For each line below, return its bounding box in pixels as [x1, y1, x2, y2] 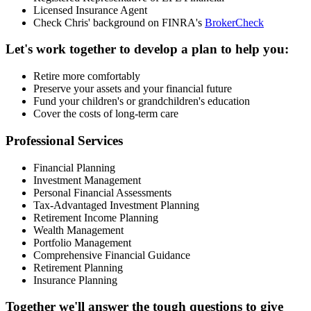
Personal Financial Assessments [33, 186, 171, 199]
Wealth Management [33, 224, 124, 236]
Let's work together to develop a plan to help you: [6, 42, 289, 57]
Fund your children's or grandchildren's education [33, 95, 250, 108]
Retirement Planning [33, 261, 123, 274]
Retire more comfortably [33, 70, 140, 83]
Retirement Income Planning [33, 211, 158, 224]
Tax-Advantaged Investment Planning [33, 199, 199, 211]
